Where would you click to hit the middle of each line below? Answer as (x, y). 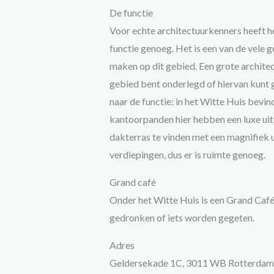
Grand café (132, 182)
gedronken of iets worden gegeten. (182, 218)
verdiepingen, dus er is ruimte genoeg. (187, 155)
